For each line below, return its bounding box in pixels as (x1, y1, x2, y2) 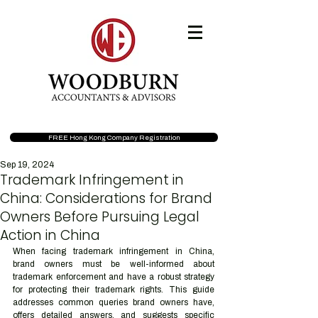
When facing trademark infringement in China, (13, 246, 214, 256)
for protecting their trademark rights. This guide (13, 285, 214, 295)
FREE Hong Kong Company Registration (48, 133, 180, 141)
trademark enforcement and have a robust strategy (13, 272, 214, 282)
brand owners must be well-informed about (13, 259, 214, 269)
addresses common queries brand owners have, (13, 297, 214, 307)
